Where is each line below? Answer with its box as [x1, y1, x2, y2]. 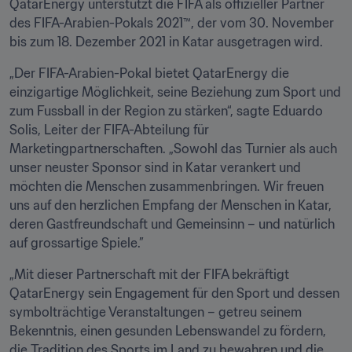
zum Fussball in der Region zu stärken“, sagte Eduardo [9, 103, 323, 119]
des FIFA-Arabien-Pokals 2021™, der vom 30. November [9, 15, 334, 31]
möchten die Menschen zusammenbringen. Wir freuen [9, 178, 324, 194]
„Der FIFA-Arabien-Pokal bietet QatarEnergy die [9, 65, 289, 81]
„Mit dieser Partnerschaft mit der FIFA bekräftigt [9, 266, 289, 282]
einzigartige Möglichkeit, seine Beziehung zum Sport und [9, 84, 341, 100]
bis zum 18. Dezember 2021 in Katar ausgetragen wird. [9, 34, 323, 49]
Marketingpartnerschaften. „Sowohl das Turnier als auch [9, 141, 337, 156]
